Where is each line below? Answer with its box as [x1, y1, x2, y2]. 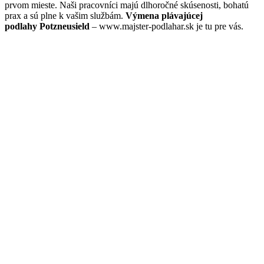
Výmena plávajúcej [126, 11, 203, 21]
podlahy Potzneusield [5, 21, 90, 32]
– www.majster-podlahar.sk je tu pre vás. [90, 21, 243, 32]
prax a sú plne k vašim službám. [5, 11, 126, 21]
